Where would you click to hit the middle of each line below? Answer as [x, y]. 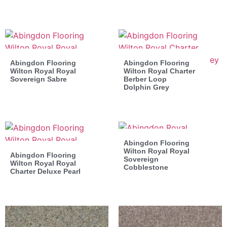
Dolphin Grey [146, 87]
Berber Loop [145, 79]
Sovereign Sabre [39, 79]
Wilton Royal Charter [159, 71]
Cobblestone [146, 167]
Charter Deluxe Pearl [45, 171]
